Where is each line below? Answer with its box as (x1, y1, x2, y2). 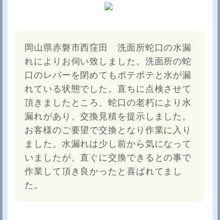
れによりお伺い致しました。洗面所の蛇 (25, 56, 192, 66)
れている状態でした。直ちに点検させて (25, 84, 192, 94)
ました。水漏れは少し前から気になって (25, 139, 192, 149)
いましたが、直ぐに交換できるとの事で (25, 153, 192, 163)
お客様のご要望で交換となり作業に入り (25, 125, 192, 135)
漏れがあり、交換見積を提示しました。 (25, 111, 192, 121)
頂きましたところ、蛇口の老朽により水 (25, 98, 192, 108)
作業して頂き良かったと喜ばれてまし (25, 166, 183, 176)
